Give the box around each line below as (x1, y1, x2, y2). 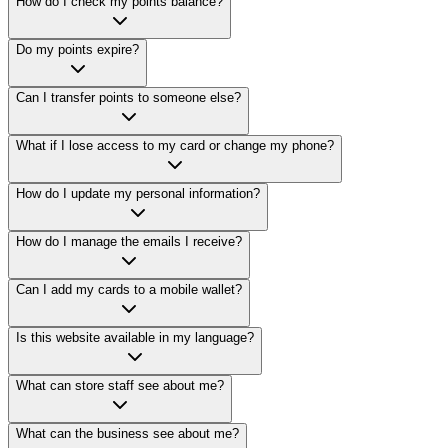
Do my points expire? (16, 41, 139, 57)
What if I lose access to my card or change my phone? (16, 137, 334, 153)
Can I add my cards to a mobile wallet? (16, 281, 242, 297)
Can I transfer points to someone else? (16, 89, 241, 105)
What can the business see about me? (16, 425, 239, 441)
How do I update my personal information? (16, 185, 260, 201)
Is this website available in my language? (16, 329, 254, 345)
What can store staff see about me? (16, 377, 224, 393)
